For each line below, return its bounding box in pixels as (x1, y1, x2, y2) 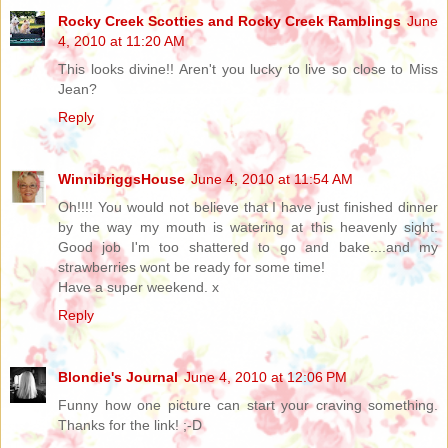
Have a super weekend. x (58, 278, 219, 295)
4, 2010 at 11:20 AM (58, 32, 185, 49)
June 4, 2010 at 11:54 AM (191, 170, 353, 187)
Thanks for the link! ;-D (58, 416, 202, 433)
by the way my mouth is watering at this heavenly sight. (58, 218, 438, 235)
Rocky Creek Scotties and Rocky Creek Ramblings (58, 12, 401, 29)
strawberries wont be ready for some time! (58, 258, 325, 275)
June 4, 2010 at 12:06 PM (184, 368, 347, 385)
